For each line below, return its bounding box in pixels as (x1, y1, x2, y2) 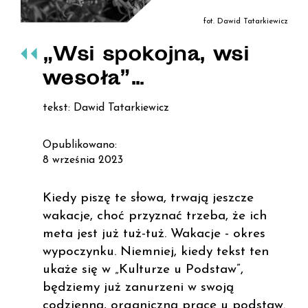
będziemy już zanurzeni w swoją (43, 280, 234, 294)
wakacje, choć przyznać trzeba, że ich (43, 209, 267, 223)
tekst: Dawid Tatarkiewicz (43, 102, 169, 113)
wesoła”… (43, 65, 145, 95)
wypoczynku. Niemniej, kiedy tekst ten (43, 245, 269, 258)
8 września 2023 (43, 154, 123, 166)
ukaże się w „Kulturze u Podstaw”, (43, 263, 243, 276)
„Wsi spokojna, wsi (43, 41, 250, 71)
